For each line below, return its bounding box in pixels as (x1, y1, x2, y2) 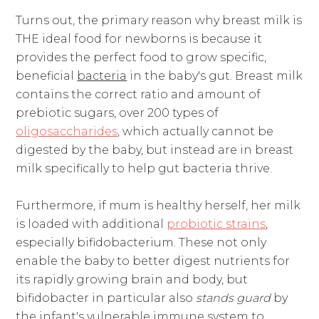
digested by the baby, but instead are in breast (16, 142, 294, 157)
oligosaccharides (16, 124, 118, 138)
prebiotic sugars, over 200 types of (16, 105, 219, 120)
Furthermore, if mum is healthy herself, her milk (16, 198, 301, 212)
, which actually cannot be (117, 124, 274, 138)
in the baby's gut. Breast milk (127, 68, 303, 83)
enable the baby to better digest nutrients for (16, 253, 291, 268)
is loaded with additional (16, 216, 167, 231)
